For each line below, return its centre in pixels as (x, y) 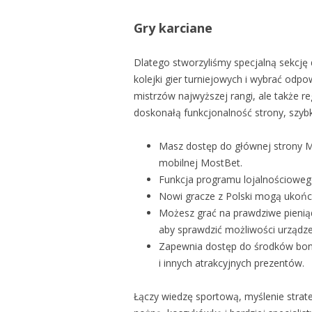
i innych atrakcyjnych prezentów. (232, 263)
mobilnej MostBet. (201, 163)
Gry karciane (173, 28)
